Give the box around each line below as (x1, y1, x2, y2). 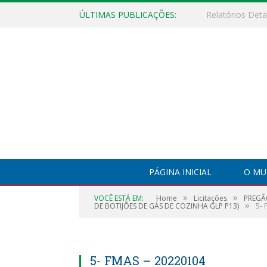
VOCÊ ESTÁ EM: (94, 193, 144, 203)
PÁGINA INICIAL (149, 166, 212, 178)
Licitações (194, 193, 227, 203)
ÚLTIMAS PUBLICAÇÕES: (79, 9, 176, 20)
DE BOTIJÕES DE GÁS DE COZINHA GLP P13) (94, 201, 239, 211)
